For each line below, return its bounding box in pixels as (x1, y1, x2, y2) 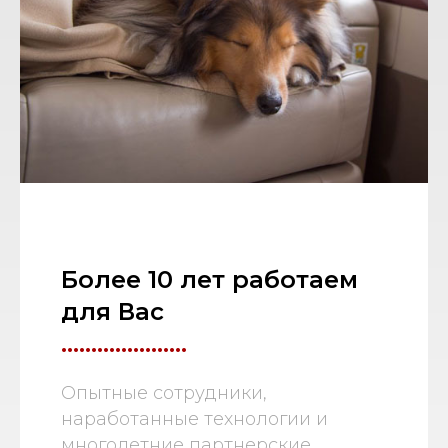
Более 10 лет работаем (60, 264, 358, 294)
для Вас (60, 296, 164, 326)
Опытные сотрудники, (60, 381, 267, 404)
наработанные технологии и (60, 407, 328, 430)
